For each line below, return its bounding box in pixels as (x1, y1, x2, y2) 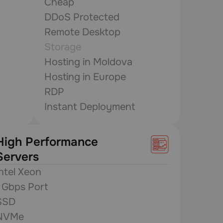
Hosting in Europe (44, 71, 126, 83)
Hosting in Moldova (44, 56, 132, 68)
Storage (44, 41, 81, 53)
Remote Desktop (44, 26, 120, 38)
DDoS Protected (44, 11, 119, 23)
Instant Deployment (44, 101, 135, 113)
